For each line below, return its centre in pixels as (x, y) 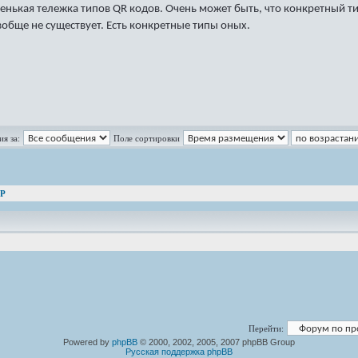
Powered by (88, 342)
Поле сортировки (146, 138)
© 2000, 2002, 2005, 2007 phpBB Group (216, 342)
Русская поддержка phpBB (179, 352)
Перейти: (266, 328)
